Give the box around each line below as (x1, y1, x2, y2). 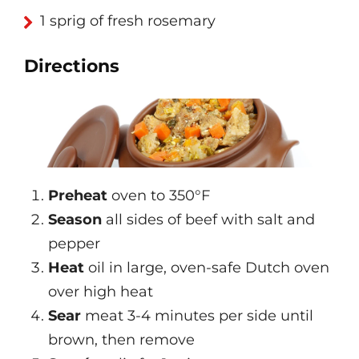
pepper (48, 235, 100, 253)
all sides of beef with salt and (102, 211, 315, 229)
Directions (24, 55, 119, 78)
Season (48, 211, 102, 229)
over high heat (48, 283, 153, 301)
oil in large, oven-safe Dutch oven (84, 259, 329, 277)
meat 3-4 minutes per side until (81, 307, 313, 325)
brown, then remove (48, 331, 195, 349)
